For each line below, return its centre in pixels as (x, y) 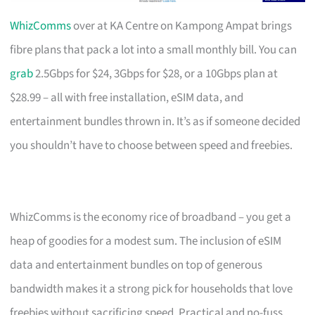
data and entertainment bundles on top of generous (136, 265)
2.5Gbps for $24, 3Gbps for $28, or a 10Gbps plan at (156, 73)
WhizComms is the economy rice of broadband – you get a (151, 217)
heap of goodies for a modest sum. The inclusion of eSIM (146, 241)
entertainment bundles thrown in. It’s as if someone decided (155, 121)
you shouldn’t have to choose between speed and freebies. (152, 145)
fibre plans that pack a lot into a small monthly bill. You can (154, 50)
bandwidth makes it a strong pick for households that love (152, 289)
